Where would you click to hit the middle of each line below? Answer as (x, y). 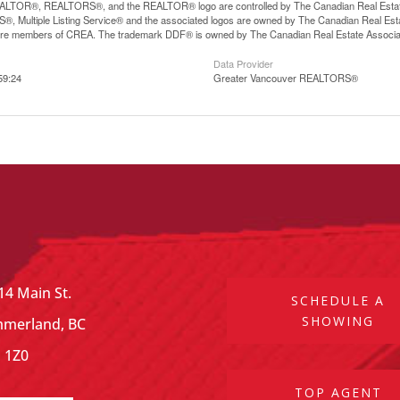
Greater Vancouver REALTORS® (286, 78)
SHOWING (338, 321)
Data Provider (243, 63)
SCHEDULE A (338, 300)
